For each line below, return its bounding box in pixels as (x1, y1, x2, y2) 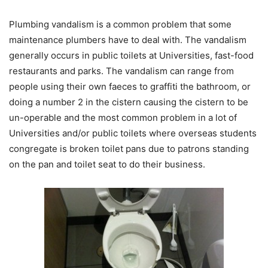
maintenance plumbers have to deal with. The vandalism (9, 34, 246, 46)
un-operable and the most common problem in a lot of (9, 112, 237, 124)
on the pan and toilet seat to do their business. (9, 159, 205, 170)
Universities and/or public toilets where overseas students (9, 127, 257, 139)
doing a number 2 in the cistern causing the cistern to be (9, 96, 248, 108)
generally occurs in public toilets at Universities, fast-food (9, 50, 254, 62)
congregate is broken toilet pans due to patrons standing (9, 143, 249, 155)
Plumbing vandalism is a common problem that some (9, 19, 232, 31)
